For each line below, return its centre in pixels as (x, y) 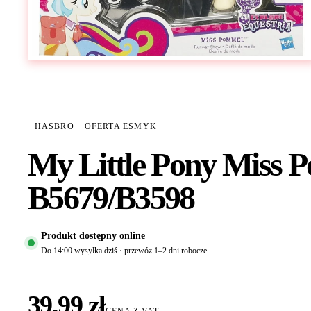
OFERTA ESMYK (120, 126)
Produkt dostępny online (93, 235)
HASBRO (54, 126)
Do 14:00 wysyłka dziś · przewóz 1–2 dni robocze (124, 251)
